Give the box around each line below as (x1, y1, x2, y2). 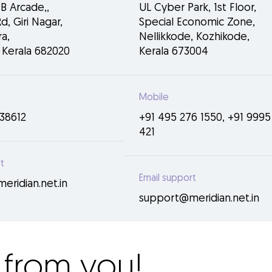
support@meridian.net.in (139, 193, 260, 205)
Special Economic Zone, (139, 17, 256, 29)
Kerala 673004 (139, 46, 209, 58)
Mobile (139, 93, 169, 103)
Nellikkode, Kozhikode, (139, 32, 250, 43)
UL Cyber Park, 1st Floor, (139, 2, 257, 14)
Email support (139, 174, 197, 183)
